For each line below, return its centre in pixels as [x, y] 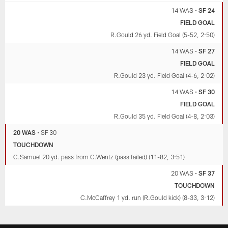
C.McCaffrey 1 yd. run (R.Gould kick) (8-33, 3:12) [147, 198]
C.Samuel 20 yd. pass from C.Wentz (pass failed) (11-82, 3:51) [99, 157]
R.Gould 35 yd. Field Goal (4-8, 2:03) [164, 116]
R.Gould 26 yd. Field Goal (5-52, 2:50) [162, 35]
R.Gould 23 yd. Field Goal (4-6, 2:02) [164, 76]
